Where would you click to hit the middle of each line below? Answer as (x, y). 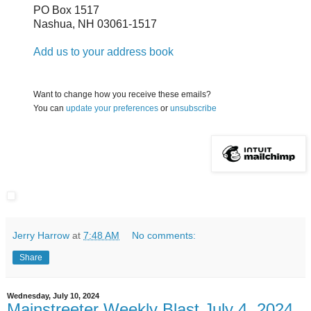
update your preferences (112, 109)
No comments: (164, 235)
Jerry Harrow (41, 235)
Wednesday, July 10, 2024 (53, 295)
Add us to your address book (103, 52)
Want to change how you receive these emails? (122, 95)
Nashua (53, 24)
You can (50, 109)
